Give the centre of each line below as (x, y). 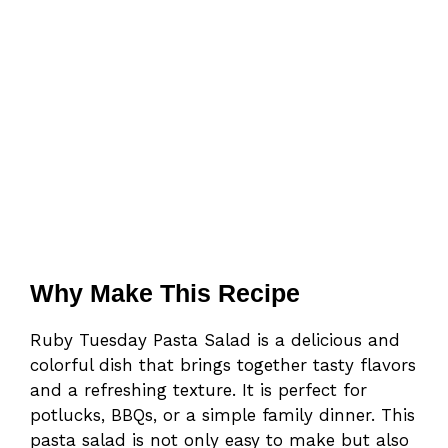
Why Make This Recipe (165, 293)
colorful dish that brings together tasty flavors (223, 365)
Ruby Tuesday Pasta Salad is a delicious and (215, 340)
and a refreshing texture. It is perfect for (198, 390)
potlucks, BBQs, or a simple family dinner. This (222, 415)
